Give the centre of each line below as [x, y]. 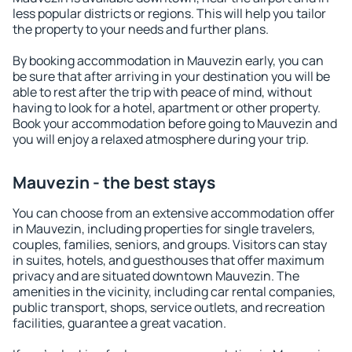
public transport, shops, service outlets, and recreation [169, 307]
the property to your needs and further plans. [141, 29]
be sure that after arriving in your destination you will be [171, 76]
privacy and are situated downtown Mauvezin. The [156, 276]
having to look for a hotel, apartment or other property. [167, 108]
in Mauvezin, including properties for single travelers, [164, 229]
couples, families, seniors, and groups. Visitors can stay [170, 244]
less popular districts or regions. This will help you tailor [169, 13]
